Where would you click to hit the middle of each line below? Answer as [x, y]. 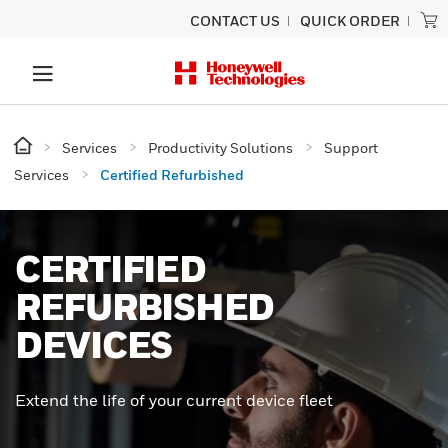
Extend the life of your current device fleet [175, 400]
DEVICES [94, 344]
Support [351, 147]
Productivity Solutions [220, 147]
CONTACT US [235, 20]
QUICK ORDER [350, 20]
